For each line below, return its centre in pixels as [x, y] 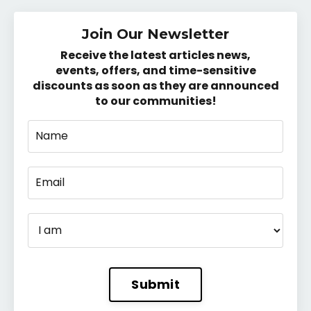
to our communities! [155, 101]
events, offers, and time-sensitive [155, 70]
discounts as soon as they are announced [155, 85]
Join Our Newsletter [155, 34]
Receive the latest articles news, [155, 55]
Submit [155, 285]
